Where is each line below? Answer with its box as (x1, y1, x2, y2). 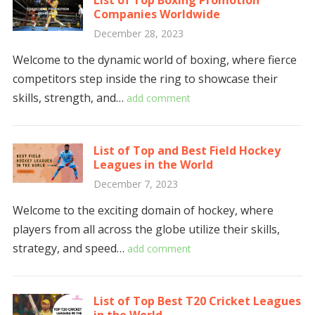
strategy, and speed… (12, 240, 127, 256)
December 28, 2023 (93, 27, 184, 40)
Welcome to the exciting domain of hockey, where (12, 202, 274, 218)
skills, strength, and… (12, 90, 127, 105)
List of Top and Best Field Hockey (93, 143, 281, 158)
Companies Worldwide (93, 6, 220, 22)
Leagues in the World (93, 157, 213, 172)
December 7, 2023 (93, 177, 178, 191)
